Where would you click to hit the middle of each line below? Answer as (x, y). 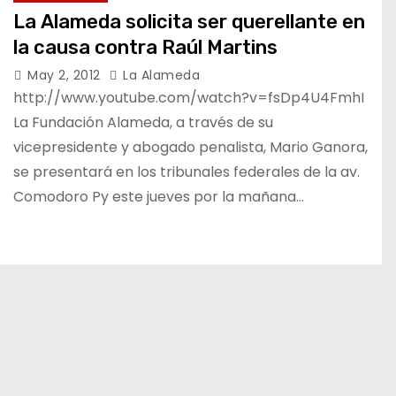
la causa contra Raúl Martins (145, 47)
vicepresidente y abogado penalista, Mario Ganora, (190, 147)
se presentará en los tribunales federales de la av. (187, 172)
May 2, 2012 (66, 75)
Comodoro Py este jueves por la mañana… (159, 197)
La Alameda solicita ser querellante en (189, 22)
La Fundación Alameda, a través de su (143, 122)
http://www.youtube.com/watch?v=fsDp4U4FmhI (189, 98)
